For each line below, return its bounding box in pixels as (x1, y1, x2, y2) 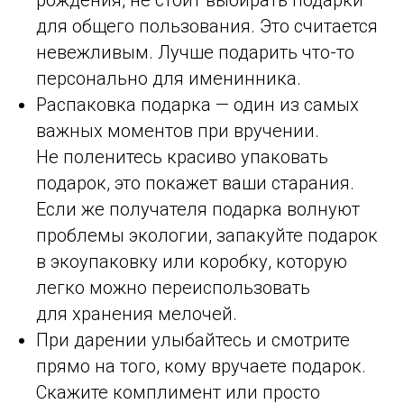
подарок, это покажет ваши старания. (36, 171, 354, 194)
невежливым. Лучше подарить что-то (36, 41, 354, 63)
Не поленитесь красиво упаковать (36, 145, 328, 168)
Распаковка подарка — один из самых (36, 93, 359, 115)
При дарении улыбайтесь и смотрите (36, 328, 350, 351)
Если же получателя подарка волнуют (36, 197, 360, 220)
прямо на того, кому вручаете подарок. (36, 354, 366, 377)
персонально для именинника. (36, 67, 301, 89)
